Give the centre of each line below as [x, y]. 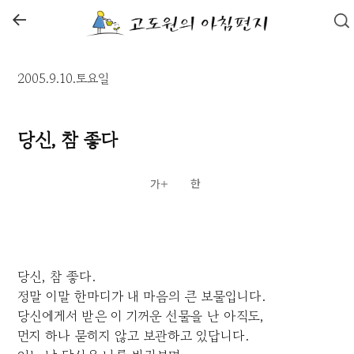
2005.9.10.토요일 [64, 79]
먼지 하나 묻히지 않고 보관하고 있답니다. [134, 336]
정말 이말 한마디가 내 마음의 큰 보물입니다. [142, 296]
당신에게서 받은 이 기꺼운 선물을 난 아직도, [141, 316]
